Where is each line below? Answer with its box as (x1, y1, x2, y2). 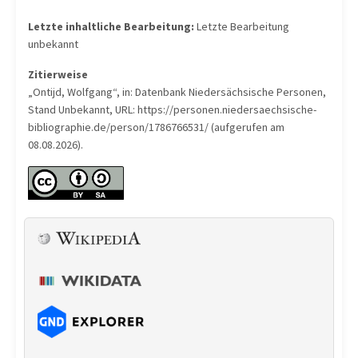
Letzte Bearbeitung (194, 19, 289, 34)
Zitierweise (28, 67, 88, 82)
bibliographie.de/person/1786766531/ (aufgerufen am (28, 120, 284, 135)
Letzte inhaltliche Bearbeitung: (28, 19, 194, 34)
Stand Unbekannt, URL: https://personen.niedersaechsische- (28, 102, 316, 117)
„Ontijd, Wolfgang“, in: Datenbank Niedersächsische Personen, (28, 85, 326, 100)
